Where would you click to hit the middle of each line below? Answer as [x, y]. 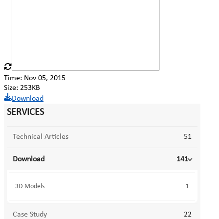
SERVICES [25, 112]
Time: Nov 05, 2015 [35, 78]
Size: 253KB [22, 88]
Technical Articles [41, 137]
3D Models [30, 186]
